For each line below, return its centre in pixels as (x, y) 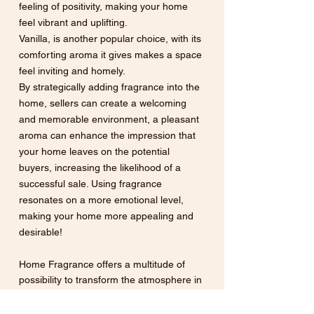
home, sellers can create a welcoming (104, 103)
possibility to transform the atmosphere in (112, 280)
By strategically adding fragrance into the (111, 87)
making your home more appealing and (108, 216)
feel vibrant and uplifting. (76, 23)
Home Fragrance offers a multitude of (103, 265)
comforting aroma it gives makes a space (112, 55)
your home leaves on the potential (96, 152)
